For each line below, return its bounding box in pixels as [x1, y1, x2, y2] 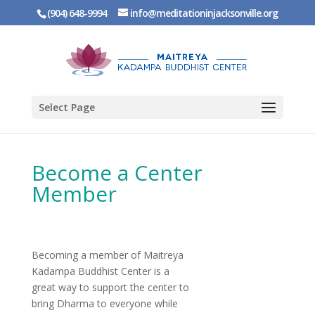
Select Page [38, 101, 95, 114]
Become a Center [31, 158, 202, 187]
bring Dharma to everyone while [31, 297, 178, 310]
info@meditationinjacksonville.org [130, 6, 278, 20]
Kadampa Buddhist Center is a [31, 264, 169, 278]
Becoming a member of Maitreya [31, 248, 184, 262]
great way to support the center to [31, 281, 189, 294]
